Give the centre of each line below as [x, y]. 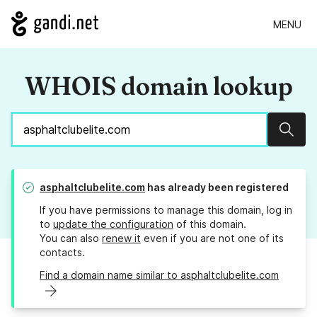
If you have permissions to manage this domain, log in [166, 210]
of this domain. [210, 224]
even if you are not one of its [212, 238]
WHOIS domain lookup [158, 86]
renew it [121, 238]
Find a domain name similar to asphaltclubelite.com [159, 275]
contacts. [62, 253]
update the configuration [113, 224]
